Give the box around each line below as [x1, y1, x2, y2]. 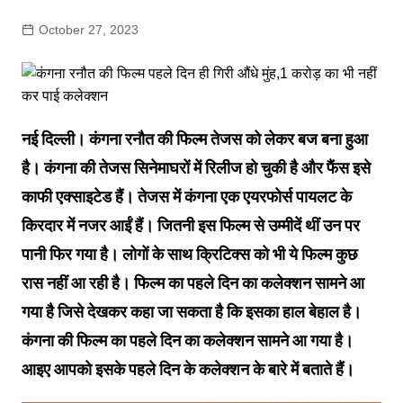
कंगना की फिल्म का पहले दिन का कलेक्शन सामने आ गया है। [21, 331, 354, 351]
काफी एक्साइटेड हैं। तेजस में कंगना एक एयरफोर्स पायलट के [21, 187, 352, 207]
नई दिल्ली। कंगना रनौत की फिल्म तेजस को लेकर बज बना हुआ [21, 130, 368, 149]
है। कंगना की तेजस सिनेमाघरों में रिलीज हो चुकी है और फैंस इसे [21, 158, 371, 178]
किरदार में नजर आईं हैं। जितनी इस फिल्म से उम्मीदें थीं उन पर [21, 216, 360, 236]
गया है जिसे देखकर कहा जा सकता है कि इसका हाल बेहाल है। [21, 302, 362, 322]
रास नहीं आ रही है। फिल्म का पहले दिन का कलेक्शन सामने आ [21, 273, 364, 293]
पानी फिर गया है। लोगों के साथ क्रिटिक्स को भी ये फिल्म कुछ [21, 245, 358, 264]
